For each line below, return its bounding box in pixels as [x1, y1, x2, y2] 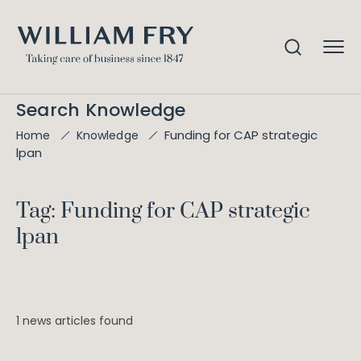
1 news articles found [16, 313, 133, 329]
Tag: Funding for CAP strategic [16, 197, 310, 225]
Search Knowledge [16, 98, 186, 122]
